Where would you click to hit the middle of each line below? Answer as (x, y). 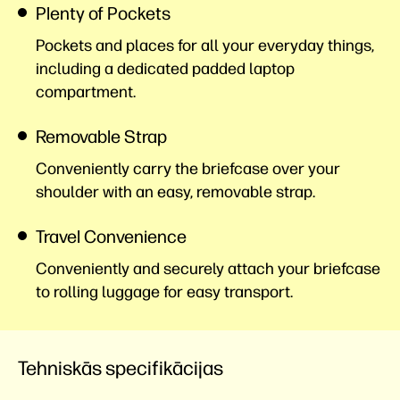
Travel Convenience (111, 237)
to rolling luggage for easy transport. (164, 292)
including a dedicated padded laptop (165, 69)
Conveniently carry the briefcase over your (188, 169)
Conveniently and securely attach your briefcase (208, 269)
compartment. (86, 92)
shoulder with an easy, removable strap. (175, 192)
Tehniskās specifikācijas (121, 368)
